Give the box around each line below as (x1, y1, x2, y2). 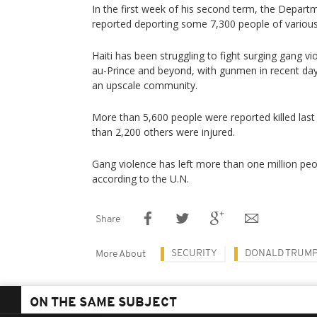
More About (96, 249, 146, 260)
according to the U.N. (92, 172, 189, 185)
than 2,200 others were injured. (92, 125, 235, 139)
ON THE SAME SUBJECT (30, 296, 177, 310)
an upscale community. (92, 79, 197, 92)
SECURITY (171, 248, 217, 259)
